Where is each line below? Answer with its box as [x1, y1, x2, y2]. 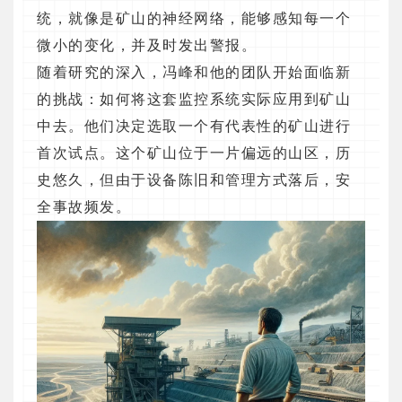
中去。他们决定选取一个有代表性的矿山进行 [37, 118, 351, 135]
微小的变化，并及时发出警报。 [37, 38, 257, 54]
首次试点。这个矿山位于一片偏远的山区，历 [37, 145, 351, 162]
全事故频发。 [37, 199, 131, 215]
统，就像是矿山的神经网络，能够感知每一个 [37, 11, 351, 27]
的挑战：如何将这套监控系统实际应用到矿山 [37, 92, 351, 108]
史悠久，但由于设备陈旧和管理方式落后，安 [37, 172, 351, 188]
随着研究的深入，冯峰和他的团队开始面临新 [37, 65, 351, 81]
